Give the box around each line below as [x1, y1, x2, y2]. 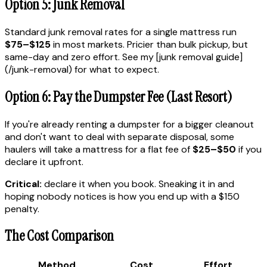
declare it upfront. [5, 155, 83, 168]
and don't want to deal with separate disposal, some [5, 130, 234, 143]
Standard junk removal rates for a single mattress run [5, 25, 237, 38]
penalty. [5, 202, 39, 215]
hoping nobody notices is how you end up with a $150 [5, 190, 240, 203]
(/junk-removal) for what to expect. [5, 63, 159, 76]
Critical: [5, 177, 42, 190]
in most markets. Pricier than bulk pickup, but [51, 38, 248, 51]
